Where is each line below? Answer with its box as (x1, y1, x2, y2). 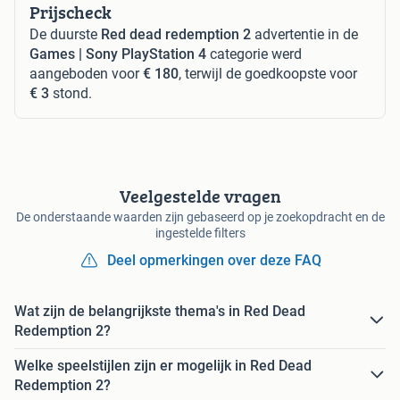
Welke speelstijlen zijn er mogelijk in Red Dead (14, 356, 312, 374)
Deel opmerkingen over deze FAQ (107, 251, 321, 269)
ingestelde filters (154, 225, 246, 240)
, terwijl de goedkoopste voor (179, 64, 357, 82)
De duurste (29, 25, 101, 43)
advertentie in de (251, 25, 358, 43)
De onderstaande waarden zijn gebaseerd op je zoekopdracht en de (15, 209, 385, 224)
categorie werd (206, 45, 302, 62)
